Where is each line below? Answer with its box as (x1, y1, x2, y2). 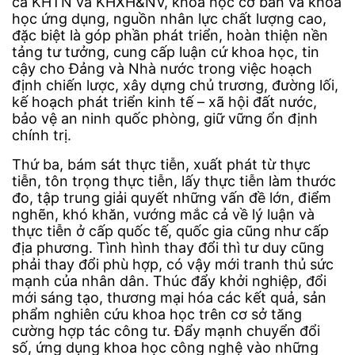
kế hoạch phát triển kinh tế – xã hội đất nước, (12, 94, 317, 111)
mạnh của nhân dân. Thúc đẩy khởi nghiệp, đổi (12, 273, 326, 290)
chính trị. (12, 127, 71, 144)
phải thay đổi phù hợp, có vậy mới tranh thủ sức (12, 256, 334, 273)
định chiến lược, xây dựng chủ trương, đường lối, (12, 77, 338, 94)
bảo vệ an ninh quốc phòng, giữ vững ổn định (12, 110, 318, 128)
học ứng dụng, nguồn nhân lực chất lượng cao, (12, 10, 326, 28)
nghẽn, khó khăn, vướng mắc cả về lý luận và (12, 206, 315, 223)
